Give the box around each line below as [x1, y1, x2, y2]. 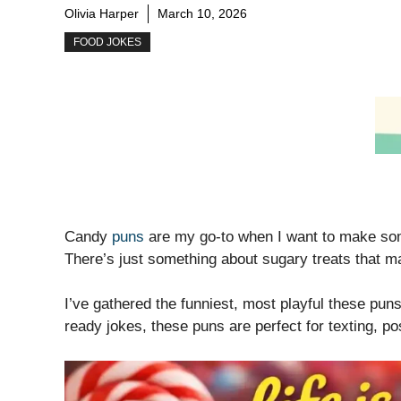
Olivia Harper [64, 6, 139, 21]
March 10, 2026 [158, 6, 247, 21]
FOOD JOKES [73, 36, 141, 49]
